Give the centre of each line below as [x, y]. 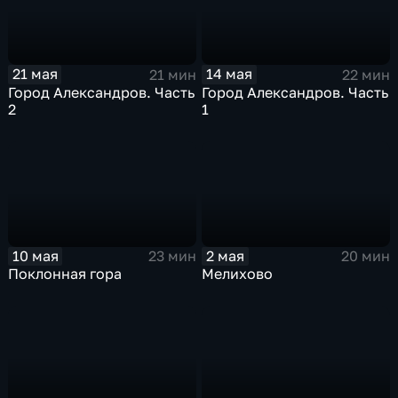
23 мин [172, 256]
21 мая [35, 74]
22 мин [366, 75]
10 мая [35, 255]
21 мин [172, 75]
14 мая [230, 74]
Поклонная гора [65, 274]
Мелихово [238, 274]
